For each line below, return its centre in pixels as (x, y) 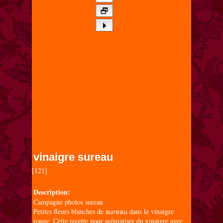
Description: (52, 192)
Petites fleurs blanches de (70, 211)
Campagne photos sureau (68, 202)
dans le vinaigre (151, 211)
